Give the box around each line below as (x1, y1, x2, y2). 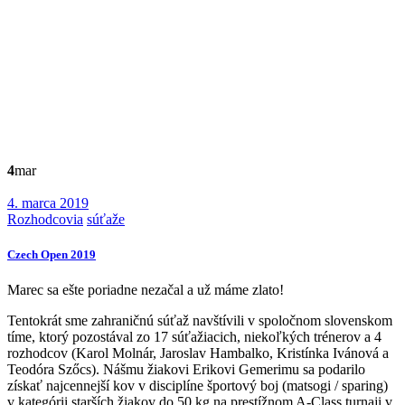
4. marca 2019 (7, 194, 89, 211)
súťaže (87, 211, 125, 227)
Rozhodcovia (7, 211, 83, 227)
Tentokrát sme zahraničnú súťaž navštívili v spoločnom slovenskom (7, 312, 392, 328)
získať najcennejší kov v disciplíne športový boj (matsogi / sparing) (7, 377, 388, 393)
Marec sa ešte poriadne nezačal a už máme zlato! (7, 281, 284, 297)
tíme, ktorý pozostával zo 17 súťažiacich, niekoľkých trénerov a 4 (7, 328, 381, 344)
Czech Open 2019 (7, 247, 96, 261)
